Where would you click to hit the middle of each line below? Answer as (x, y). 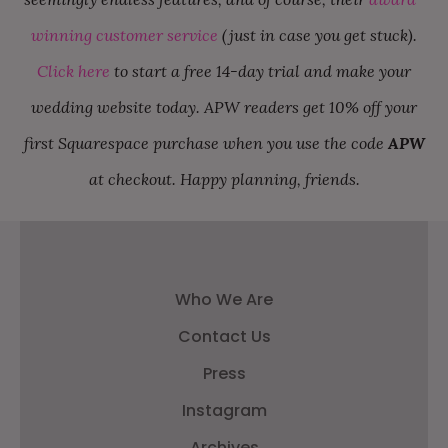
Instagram (224, 410)
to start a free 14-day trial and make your (260, 70)
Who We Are (224, 299)
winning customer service (124, 34)
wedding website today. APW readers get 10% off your (224, 106)
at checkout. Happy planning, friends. (224, 178)
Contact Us (224, 336)
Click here (73, 70)
